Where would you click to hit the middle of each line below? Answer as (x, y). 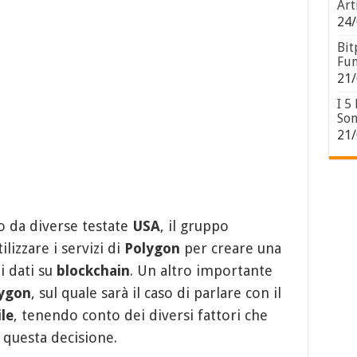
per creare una (230, 248)
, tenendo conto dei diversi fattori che (140, 315)
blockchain (93, 270)
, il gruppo (194, 226)
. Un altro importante (201, 270)
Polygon (152, 248)
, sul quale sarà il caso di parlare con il (156, 292)
